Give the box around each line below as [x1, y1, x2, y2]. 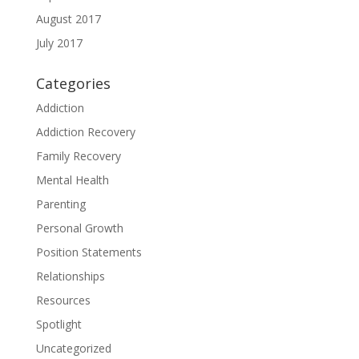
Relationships [35, 268, 105, 284]
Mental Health [35, 171, 109, 188]
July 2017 [35, 34, 83, 50]
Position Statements [35, 244, 142, 260]
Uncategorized [35, 340, 111, 356]
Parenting [35, 196, 86, 212]
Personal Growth [35, 220, 123, 236]
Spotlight [35, 316, 82, 332]
